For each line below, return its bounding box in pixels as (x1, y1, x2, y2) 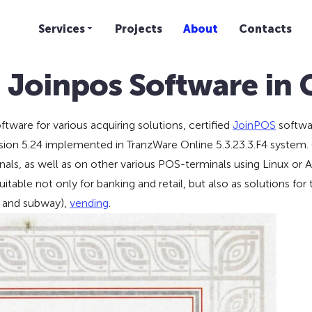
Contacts (239, 22, 292, 36)
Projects (115, 22, 163, 36)
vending (70, 196, 109, 210)
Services (38, 22, 86, 36)
